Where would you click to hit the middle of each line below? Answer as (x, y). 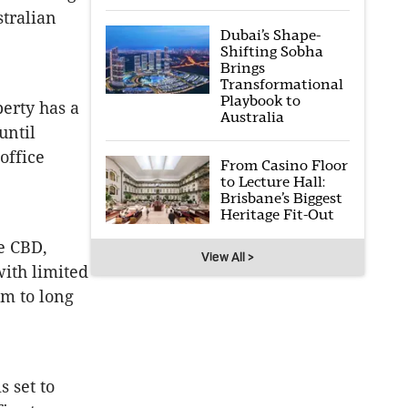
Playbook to (260, 101)
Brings (242, 68)
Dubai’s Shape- (270, 35)
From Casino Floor (284, 165)
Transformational (281, 84)
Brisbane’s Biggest (281, 198)
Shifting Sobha (271, 51)
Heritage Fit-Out (277, 214)
